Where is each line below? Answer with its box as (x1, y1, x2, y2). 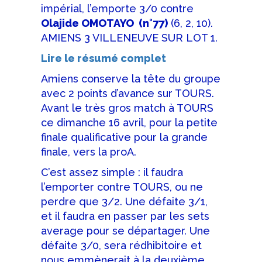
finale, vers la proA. (41, 146, 136, 158)
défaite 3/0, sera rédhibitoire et (41, 239, 202, 251)
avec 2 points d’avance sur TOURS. (41, 87, 214, 99)
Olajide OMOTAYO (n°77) (41, 17, 168, 29)
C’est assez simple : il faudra (41, 166, 183, 178)
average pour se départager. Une (41, 225, 210, 237)
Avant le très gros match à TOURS (41, 102, 213, 114)
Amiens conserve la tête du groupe (41, 73, 220, 85)
